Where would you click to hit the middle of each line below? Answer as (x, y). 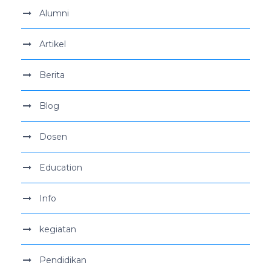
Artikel (53, 44)
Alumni (54, 13)
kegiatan (58, 229)
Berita (52, 75)
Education (61, 167)
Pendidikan (63, 260)
